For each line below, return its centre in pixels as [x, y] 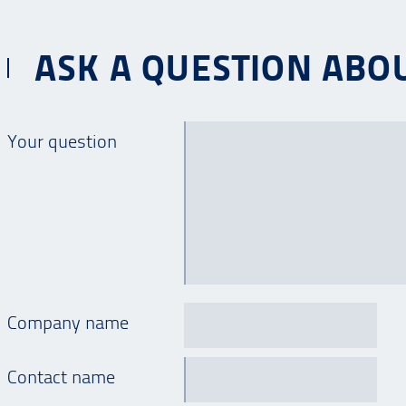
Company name [68, 323]
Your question [62, 142]
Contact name [61, 377]
